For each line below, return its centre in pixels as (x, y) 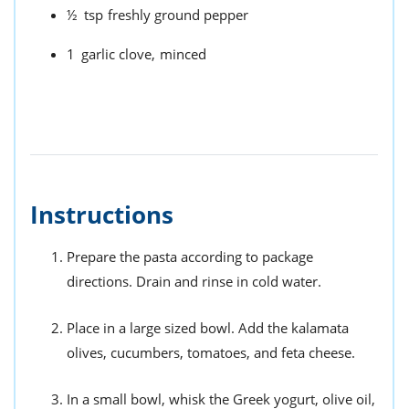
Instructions (102, 214)
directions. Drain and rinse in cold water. (194, 281)
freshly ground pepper (178, 14)
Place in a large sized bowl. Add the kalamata (208, 327)
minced (183, 53)
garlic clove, (118, 53)
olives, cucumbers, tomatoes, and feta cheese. (211, 352)
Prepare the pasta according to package (190, 256)
